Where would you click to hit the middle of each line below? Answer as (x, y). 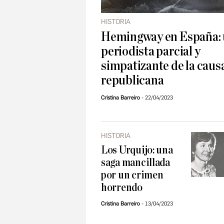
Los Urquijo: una (137, 150)
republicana (132, 80)
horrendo (122, 188)
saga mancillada (135, 163)
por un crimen (132, 175)
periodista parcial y (151, 51)
